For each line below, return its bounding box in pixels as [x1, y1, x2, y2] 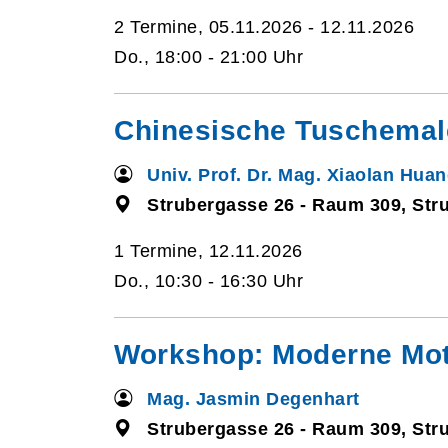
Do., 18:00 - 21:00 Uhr [114, 47, 303, 67]
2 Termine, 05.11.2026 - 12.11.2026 [114, 17, 414, 37]
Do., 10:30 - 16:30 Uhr [114, 271, 303, 291]
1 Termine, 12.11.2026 [114, 241, 303, 261]
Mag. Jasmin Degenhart [147, 389, 360, 409]
